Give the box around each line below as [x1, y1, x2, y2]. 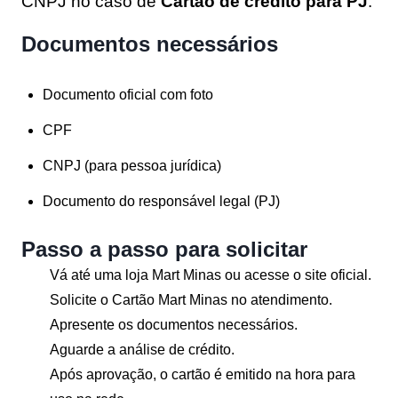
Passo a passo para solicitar [21, 236, 307, 261]
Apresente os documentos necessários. [50, 316, 298, 332]
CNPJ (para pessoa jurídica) [43, 157, 221, 173]
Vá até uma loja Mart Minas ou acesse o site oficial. [50, 267, 371, 283]
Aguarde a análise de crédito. [50, 341, 235, 357]
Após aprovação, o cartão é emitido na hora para [50, 366, 355, 382]
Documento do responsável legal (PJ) [43, 193, 280, 209]
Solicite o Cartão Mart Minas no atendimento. [50, 291, 332, 307]
